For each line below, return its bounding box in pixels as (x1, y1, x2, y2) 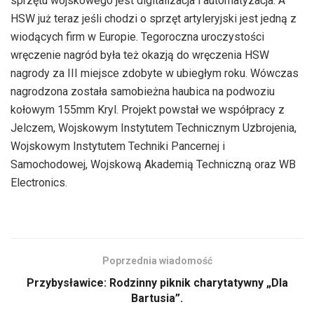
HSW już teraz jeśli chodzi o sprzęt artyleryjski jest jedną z (11, 11, 296, 25)
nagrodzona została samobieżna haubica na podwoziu (11, 84, 275, 98)
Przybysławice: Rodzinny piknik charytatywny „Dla (26, 275, 288, 289)
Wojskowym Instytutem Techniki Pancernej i (11, 139, 225, 153)
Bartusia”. (131, 291, 183, 305)
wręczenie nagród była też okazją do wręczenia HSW (11, 48, 269, 62)
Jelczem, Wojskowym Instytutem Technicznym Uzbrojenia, (11, 121, 296, 135)
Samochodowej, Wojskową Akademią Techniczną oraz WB (11, 157, 296, 171)
